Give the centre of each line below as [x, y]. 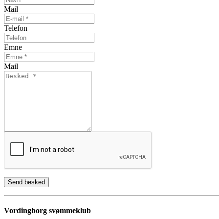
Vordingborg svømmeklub [47, 211]
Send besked [26, 182]
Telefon [16, 28]
